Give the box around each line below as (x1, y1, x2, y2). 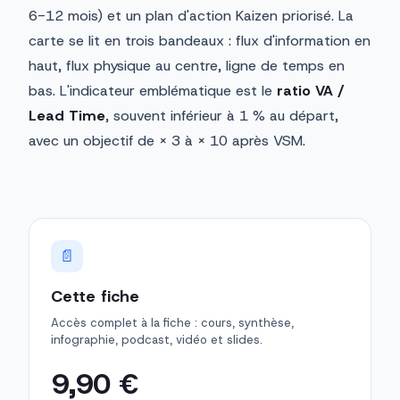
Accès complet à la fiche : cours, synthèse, (51, 315, 294, 331)
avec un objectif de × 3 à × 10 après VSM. (29, 131, 305, 151)
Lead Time (29, 106, 105, 126)
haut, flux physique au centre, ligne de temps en (29, 56, 345, 76)
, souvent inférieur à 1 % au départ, (105, 106, 338, 126)
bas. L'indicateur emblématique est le (29, 81, 277, 101)
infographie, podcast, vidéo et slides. (51, 332, 262, 348)
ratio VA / (277, 81, 345, 101)
